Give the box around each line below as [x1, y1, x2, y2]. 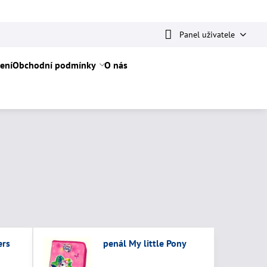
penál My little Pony [103, 237, 187, 249]
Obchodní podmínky [12, 59, 96, 71]
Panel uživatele [179, 29, 235, 40]
